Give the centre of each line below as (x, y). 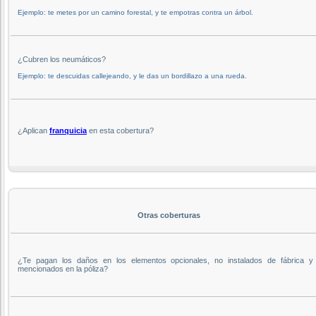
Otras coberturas (169, 215)
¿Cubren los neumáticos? (62, 59)
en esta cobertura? (120, 130)
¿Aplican (34, 130)
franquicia (68, 130)
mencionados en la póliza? (63, 268)
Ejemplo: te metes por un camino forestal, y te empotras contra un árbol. (135, 12)
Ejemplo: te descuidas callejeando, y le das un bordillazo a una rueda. (132, 75)
